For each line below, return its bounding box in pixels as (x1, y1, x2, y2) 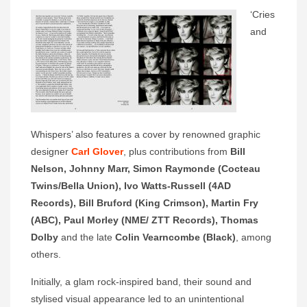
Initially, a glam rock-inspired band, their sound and (31, 276, 251, 288)
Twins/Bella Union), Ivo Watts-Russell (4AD (31, 180, 231, 192)
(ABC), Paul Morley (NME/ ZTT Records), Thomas (31, 214, 258, 226)
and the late (58, 232, 115, 243)
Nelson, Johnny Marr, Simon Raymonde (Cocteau (31, 163, 260, 175)
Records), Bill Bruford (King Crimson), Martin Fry (31, 197, 258, 209)
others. (31, 249, 61, 260)
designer (31, 146, 71, 158)
